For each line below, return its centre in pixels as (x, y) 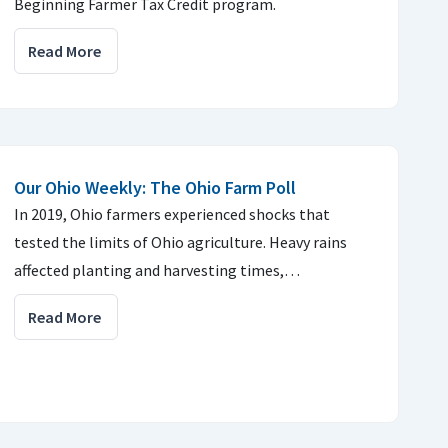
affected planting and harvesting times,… (157, 270)
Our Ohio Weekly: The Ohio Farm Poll (155, 187)
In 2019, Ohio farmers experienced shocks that (172, 214)
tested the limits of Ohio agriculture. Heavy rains (180, 242)
